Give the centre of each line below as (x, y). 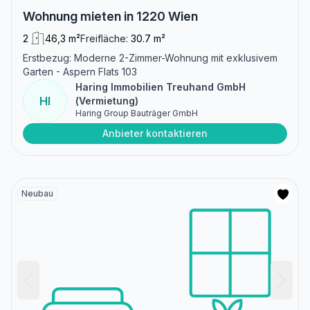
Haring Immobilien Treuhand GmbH (161, 87)
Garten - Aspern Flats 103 (80, 72)
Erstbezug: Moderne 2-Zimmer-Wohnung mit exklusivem (150, 58)
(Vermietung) (107, 101)
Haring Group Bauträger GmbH (137, 113)
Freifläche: (104, 39)
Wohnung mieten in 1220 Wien (110, 17)
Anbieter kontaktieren (155, 134)
